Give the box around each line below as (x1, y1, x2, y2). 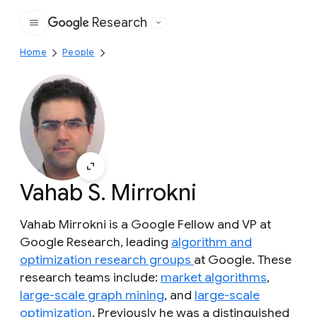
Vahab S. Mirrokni (20, 178, 197, 207)
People (62, 47, 95, 57)
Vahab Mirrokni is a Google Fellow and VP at (20, 217, 271, 232)
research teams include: (20, 270, 161, 285)
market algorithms (161, 270, 267, 285)
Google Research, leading (20, 234, 171, 250)
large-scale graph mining (20, 287, 164, 303)
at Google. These (194, 252, 292, 267)
